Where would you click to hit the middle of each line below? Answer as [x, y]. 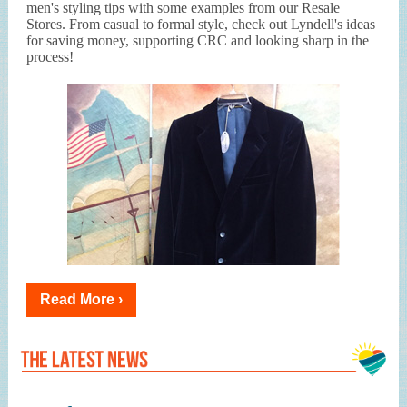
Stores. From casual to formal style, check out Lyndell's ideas [201, 24]
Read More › [81, 299]
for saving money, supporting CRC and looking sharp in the [198, 40]
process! [50, 57]
